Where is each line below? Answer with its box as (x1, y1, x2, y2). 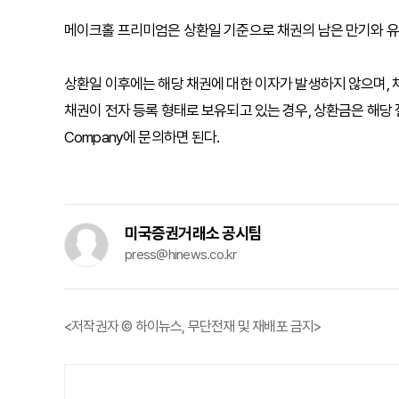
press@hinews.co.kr (125, 247, 237, 263)
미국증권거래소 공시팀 (125, 224, 263, 242)
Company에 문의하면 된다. (64, 128, 220, 146)
